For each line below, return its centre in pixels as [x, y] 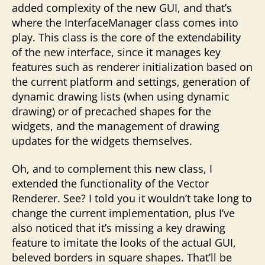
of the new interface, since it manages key [116, 52]
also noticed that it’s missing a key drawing [119, 228]
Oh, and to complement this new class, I [112, 169]
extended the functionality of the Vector [110, 183]
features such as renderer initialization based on [132, 67]
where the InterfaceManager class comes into [125, 22]
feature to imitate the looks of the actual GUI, [124, 243]
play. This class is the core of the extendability [126, 37]
